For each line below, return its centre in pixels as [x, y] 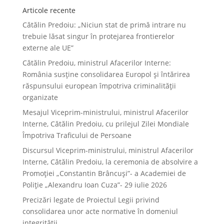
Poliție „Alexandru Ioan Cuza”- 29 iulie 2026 [94, 185]
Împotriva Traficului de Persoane [77, 135]
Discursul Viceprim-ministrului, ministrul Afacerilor [108, 150]
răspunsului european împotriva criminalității [99, 86]
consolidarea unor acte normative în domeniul [100, 211]
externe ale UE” [48, 48]
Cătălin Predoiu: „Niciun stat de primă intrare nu [104, 25]
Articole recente [49, 10]
